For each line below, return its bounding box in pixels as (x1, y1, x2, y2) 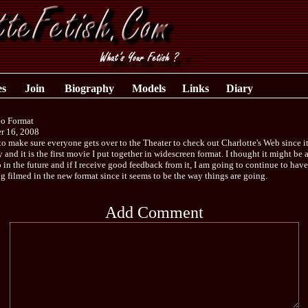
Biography (65, 82, 114, 94)
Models (131, 82, 166, 94)
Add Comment (104, 203, 203, 221)
